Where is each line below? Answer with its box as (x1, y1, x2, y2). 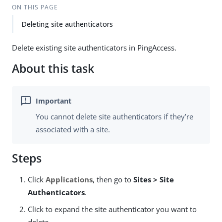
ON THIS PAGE (11, 3, 58, 11)
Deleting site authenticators (21, 19, 113, 29)
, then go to (93, 174, 133, 185)
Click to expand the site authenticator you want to (28, 204, 197, 215)
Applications (46, 174, 93, 185)
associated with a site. (36, 124, 110, 135)
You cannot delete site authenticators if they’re (36, 111, 193, 122)
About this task (12, 61, 94, 76)
